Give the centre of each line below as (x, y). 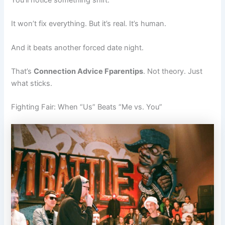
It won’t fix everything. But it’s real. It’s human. (89, 24)
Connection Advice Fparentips (89, 72)
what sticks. (32, 84)
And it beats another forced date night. (78, 47)
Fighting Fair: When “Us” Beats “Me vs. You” (87, 107)
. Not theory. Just (173, 72)
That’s (23, 72)
